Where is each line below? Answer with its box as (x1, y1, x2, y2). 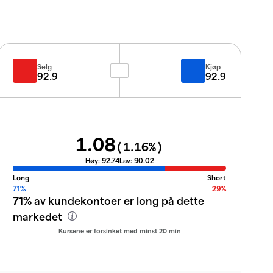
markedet (13, 209, 65, 222)
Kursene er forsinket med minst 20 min (58, 226, 181, 235)
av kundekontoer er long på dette (32, 193, 204, 207)
